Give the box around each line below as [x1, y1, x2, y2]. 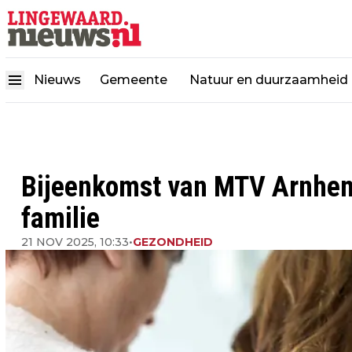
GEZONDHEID [133, 235, 213, 249]
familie [21, 202, 100, 235]
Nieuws [34, 71, 81, 87]
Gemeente [100, 71, 170, 87]
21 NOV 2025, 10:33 [21, 235, 129, 249]
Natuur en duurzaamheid [189, 71, 348, 87]
